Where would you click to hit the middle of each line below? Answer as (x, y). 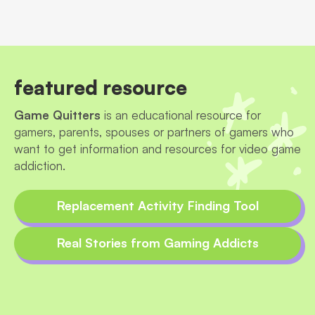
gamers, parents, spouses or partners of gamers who (154, 131)
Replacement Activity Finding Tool (157, 205)
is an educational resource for (181, 115)
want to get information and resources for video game (157, 148)
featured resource (101, 87)
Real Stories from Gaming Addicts (157, 242)
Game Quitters (57, 115)
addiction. (40, 165)
